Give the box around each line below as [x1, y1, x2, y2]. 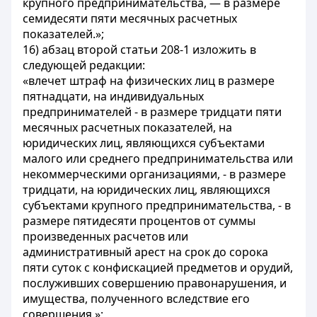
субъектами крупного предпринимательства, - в [23, 197, 291, 213]
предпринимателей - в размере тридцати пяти [23, 104, 282, 120]
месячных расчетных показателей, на [23, 120, 232, 135]
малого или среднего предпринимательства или [23, 151, 293, 166]
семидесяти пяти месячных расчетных [23, 11, 237, 26]
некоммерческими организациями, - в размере [23, 166, 286, 182]
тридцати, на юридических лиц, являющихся [23, 182, 270, 197]
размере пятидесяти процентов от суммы [23, 213, 255, 229]
